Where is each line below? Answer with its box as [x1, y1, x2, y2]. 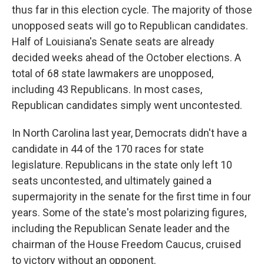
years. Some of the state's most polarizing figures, [12, 206, 246, 219]
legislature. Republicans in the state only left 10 [12, 159, 232, 171]
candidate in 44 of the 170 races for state [12, 143, 204, 155]
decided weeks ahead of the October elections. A [12, 51, 241, 64]
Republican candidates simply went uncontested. [12, 99, 242, 111]
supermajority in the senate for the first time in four [12, 190, 251, 203]
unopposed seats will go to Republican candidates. [12, 19, 248, 32]
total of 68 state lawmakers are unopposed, [12, 67, 213, 80]
